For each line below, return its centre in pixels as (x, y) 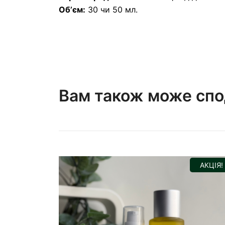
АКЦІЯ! (211, 165)
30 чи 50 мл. (111, 10)
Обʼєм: (72, 10)
